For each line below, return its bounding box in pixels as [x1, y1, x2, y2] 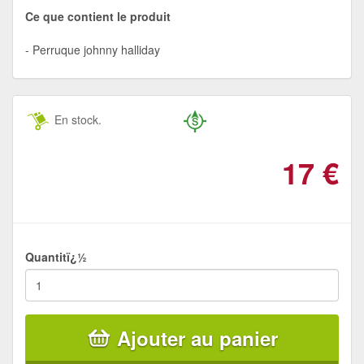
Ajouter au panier [117, 323, 278, 352]
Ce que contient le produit [25, 7, 171, 24]
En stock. [51, 110, 102, 128]
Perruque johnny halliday [32, 41, 160, 58]
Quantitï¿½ [25, 248, 87, 265]
